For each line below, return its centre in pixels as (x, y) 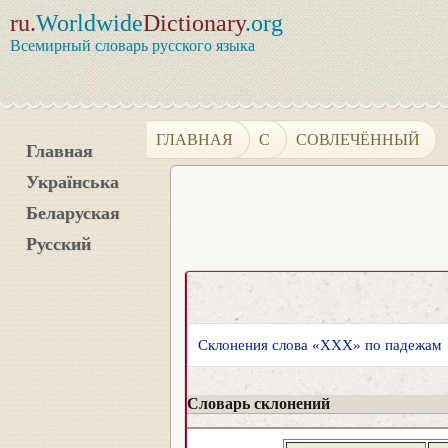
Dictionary (194, 23)
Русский (58, 244)
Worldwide (89, 23)
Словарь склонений (258, 404)
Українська (72, 182)
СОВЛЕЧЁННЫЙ (358, 139)
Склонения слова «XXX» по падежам (320, 345)
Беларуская (73, 213)
